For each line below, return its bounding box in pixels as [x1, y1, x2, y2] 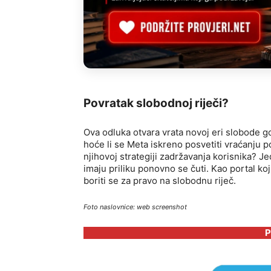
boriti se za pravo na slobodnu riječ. [83, 175, 236, 187]
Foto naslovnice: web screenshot [83, 203, 187, 212]
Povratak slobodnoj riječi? [83, 96, 229, 111]
